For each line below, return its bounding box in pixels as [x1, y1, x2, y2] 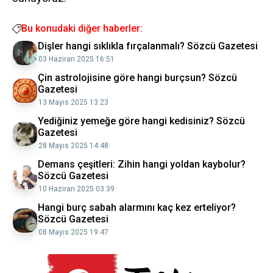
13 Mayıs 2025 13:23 [38, 98, 108, 107]
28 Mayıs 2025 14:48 [38, 141, 108, 150]
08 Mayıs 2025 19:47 [38, 228, 108, 236]
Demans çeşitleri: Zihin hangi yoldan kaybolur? [38, 158, 246, 170]
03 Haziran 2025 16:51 [38, 55, 115, 63]
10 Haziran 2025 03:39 [38, 185, 115, 193]
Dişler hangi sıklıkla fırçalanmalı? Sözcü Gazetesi [38, 40, 258, 52]
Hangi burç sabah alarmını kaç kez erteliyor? [38, 202, 236, 213]
